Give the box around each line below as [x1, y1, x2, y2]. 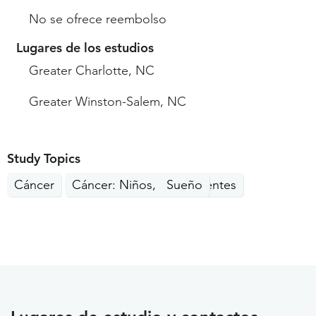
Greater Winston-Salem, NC [29, 94, 186, 110]
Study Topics [7, 150, 80, 167]
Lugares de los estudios [16, 39, 154, 56]
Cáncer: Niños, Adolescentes [72, 177, 236, 193]
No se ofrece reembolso [29, 11, 166, 28]
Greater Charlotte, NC [29, 63, 154, 79]
